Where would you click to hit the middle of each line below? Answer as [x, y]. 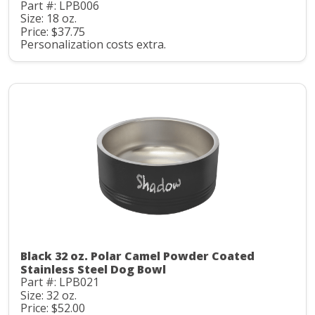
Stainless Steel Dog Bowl [93, 270]
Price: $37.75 [53, 31]
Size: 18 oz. [49, 19]
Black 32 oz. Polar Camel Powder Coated [137, 256]
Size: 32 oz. [49, 295]
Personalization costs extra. [93, 45]
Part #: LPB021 [60, 282]
